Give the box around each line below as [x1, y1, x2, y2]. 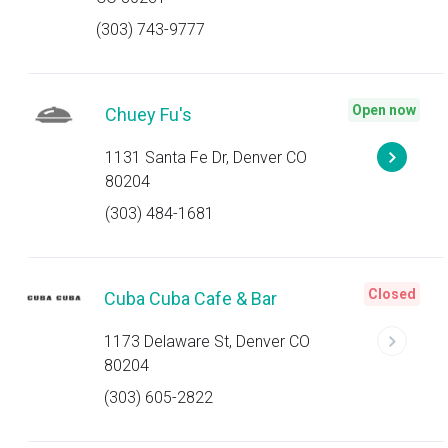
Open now [352, 102, 416, 118]
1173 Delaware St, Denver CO [103, 332, 310, 351]
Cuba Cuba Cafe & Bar [103, 288, 277, 309]
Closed [368, 286, 416, 302]
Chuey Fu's [104, 104, 192, 125]
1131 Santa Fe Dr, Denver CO [104, 148, 307, 167]
